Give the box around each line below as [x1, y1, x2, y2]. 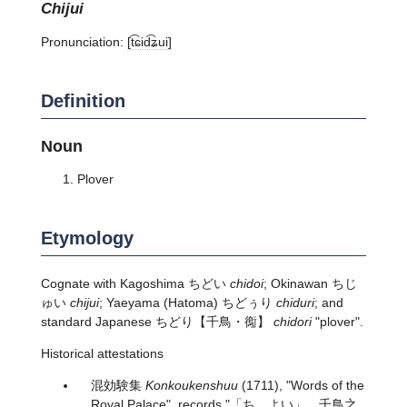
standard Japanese [40, 313, 155, 329]
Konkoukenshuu [144, 377, 238, 392]
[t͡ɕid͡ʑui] [126, 34, 172, 49]
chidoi [229, 275, 263, 291]
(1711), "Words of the [237, 377, 364, 392]
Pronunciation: [40, 34, 127, 49]
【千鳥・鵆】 [193, 313, 273, 329]
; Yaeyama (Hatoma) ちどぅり [98, 294, 276, 310]
